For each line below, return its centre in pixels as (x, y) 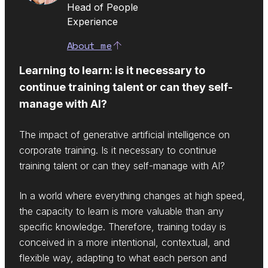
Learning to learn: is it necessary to (112, 71)
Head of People (103, 7)
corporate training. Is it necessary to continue (118, 150)
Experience (92, 22)
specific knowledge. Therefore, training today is (123, 227)
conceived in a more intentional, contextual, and (124, 243)
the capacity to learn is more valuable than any (121, 211)
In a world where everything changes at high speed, (132, 196)
